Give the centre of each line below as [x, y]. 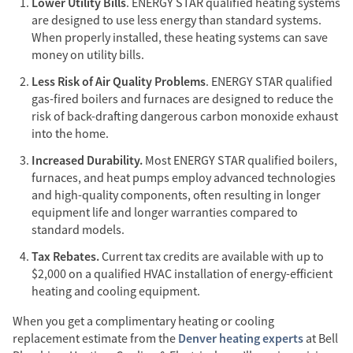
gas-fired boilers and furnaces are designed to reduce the [182, 99]
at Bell [322, 338]
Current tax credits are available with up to [212, 256]
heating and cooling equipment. [116, 291]
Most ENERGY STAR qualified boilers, [241, 160]
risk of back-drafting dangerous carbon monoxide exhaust [185, 116]
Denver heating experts [241, 338]
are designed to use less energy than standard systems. [176, 20]
